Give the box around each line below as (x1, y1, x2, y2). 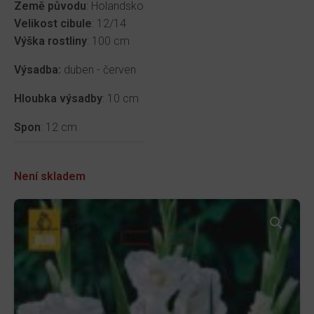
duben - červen (64, 63, 136, 77)
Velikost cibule (14, 17, 92, 31)
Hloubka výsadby (14, 92, 102, 106)
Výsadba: (14, 63, 64, 77)
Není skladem (14, 170, 86, 184)
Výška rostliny (14, 34, 87, 48)
